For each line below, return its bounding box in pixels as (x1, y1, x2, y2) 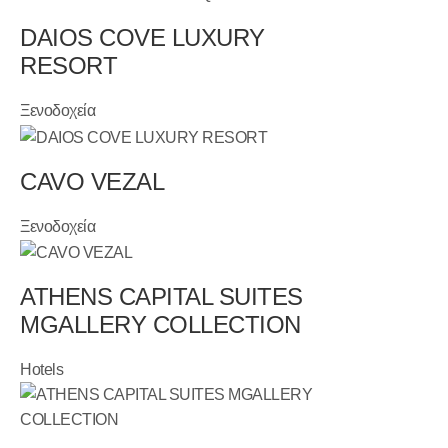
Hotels (20, 360, 64, 378)
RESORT (20, 52, 118, 80)
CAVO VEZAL (20, 167, 165, 195)
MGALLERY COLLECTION (20, 310, 301, 338)
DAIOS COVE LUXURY (20, 24, 265, 52)
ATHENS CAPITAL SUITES (20, 282, 303, 310)
